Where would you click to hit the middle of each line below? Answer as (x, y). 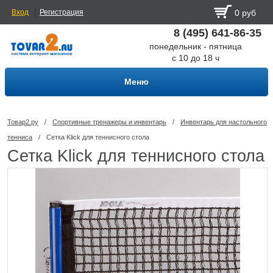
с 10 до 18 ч (196, 58)
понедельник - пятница (196, 46)
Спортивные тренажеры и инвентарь (109, 122)
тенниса (20, 137)
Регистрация (62, 12)
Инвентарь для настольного (224, 122)
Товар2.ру (23, 122)
